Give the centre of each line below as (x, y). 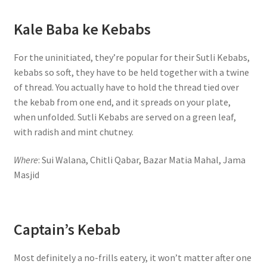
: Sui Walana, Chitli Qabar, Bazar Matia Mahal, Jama (142, 160)
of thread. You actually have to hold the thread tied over (126, 87)
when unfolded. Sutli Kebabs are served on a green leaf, (125, 117)
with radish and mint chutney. (73, 131)
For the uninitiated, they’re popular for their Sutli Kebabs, (131, 57)
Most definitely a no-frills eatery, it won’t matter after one (132, 258)
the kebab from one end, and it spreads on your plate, (122, 102)
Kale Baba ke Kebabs (82, 29)
